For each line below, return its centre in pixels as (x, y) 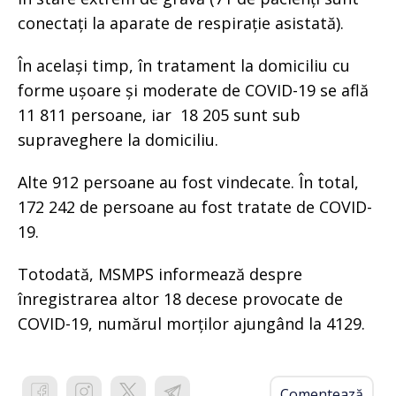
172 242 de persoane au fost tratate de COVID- (195, 206)
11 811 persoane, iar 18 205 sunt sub (159, 114)
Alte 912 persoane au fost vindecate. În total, (188, 182)
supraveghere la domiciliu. (118, 139)
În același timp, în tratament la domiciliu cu (184, 65)
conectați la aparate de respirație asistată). (181, 23)
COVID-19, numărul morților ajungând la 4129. (194, 323)
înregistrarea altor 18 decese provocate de (180, 298)
